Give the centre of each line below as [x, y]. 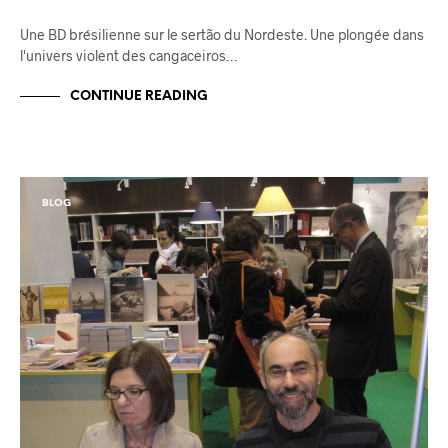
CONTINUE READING [139, 96]
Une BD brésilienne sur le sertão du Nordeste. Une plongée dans [222, 35]
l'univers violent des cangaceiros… [128, 56]
